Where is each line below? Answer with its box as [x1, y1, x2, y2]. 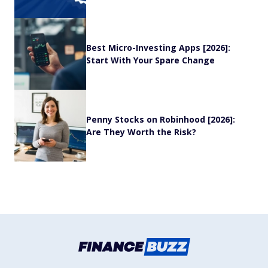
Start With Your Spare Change [86, 54, 215, 66]
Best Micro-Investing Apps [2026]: [86, 42, 230, 54]
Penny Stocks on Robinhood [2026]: [86, 114, 235, 126]
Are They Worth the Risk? [86, 126, 196, 138]
